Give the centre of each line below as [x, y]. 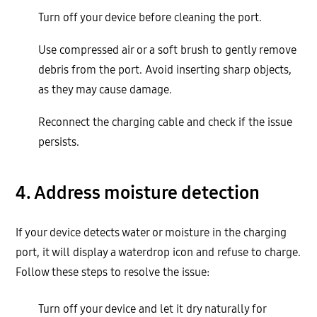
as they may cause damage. [105, 90]
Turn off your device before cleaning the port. [150, 18]
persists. [59, 142]
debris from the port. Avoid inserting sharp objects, [165, 70]
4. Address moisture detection [138, 193]
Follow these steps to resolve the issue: [113, 272]
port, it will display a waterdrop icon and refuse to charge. [158, 253]
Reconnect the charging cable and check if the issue [166, 122]
